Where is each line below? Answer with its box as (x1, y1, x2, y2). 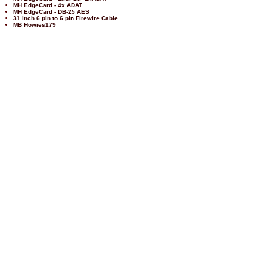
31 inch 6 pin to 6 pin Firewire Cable (13, 15, 118, 21)
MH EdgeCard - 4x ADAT (13, 2, 82, 8)
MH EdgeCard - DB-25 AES (13, 8, 89, 15)
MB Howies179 (13, 21, 56, 28)
